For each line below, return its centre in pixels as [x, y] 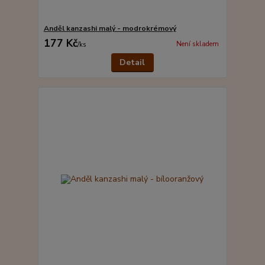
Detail [132, 63]
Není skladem [197, 44]
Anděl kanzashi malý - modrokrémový [110, 29]
